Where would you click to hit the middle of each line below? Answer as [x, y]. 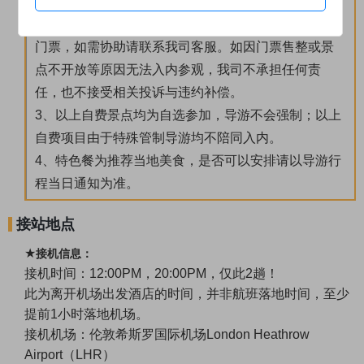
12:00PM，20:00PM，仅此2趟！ [184, 274]
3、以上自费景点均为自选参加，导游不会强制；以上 [188, 115]
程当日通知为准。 [87, 184]
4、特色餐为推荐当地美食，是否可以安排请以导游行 [188, 161]
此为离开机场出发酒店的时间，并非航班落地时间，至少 [187, 294]
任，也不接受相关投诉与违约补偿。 [139, 93]
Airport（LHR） [70, 355]
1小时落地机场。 [100, 314]
